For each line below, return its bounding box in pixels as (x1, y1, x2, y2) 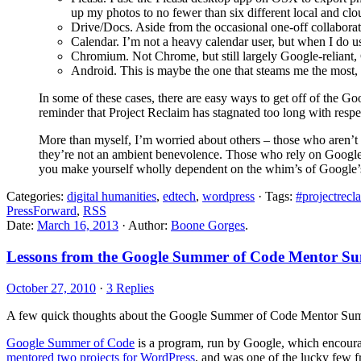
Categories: (6, 189, 67, 204)
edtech (163, 189, 196, 204)
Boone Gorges (171, 218, 245, 233)
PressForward (6, 204, 77, 218)
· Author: (118, 218, 171, 233)
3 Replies (106, 280, 154, 295)
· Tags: (255, 189, 296, 204)
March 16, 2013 (37, 218, 118, 233)
